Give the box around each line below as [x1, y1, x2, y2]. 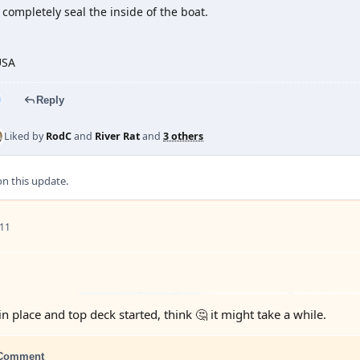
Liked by [4, 129, 46, 143]
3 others [163, 129, 203, 143]
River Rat [95, 129, 140, 143]
